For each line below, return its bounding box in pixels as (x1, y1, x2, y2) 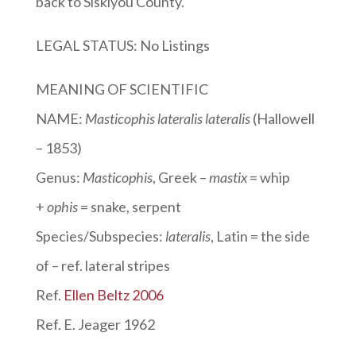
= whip (246, 168, 290, 186)
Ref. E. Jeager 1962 (35, 315, 155, 333)
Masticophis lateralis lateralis (84, 109, 253, 127)
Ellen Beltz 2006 (63, 285, 164, 304)
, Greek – (152, 168, 209, 186)
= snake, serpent (77, 197, 181, 215)
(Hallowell (252, 109, 315, 127)
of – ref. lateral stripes (35, 256, 170, 274)
